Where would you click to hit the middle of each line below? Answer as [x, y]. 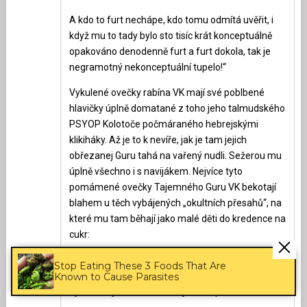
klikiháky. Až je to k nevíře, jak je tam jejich [158, 140]
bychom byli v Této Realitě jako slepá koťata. [163, 292]
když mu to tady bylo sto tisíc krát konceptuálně [170, 36]
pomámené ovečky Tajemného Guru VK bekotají [172, 187]
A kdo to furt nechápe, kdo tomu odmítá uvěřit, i [171, 20]
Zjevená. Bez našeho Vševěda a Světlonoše [162, 276]
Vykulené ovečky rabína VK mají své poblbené [167, 93]
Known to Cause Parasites [116, 277]
